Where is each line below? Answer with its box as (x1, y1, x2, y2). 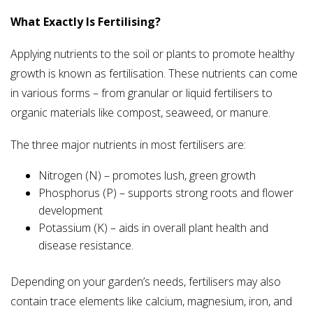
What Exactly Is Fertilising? (10, 14, 161, 30)
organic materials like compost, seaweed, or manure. (10, 105, 270, 121)
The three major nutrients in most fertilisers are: (10, 137, 246, 153)
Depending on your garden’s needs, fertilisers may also (10, 274, 281, 290)
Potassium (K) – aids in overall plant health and (38, 220, 268, 236)
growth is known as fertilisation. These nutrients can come (10, 66, 298, 82)
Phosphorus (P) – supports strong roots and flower (38, 185, 293, 201)
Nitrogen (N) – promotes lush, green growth (38, 168, 256, 184)
